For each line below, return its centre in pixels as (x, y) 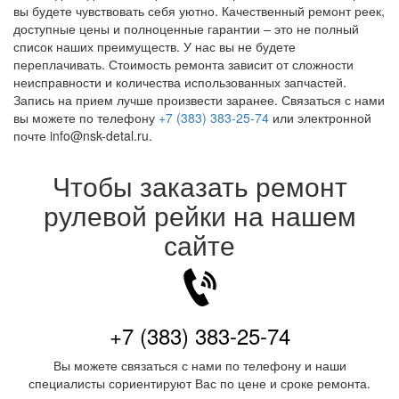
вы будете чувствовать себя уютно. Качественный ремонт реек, (199, 11)
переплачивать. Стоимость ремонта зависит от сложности (183, 64)
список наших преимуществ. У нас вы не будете (155, 46)
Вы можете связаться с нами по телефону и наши (199, 365)
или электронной (320, 118)
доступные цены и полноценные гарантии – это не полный (186, 28)
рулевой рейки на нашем (199, 215)
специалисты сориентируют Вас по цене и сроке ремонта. (199, 383)
